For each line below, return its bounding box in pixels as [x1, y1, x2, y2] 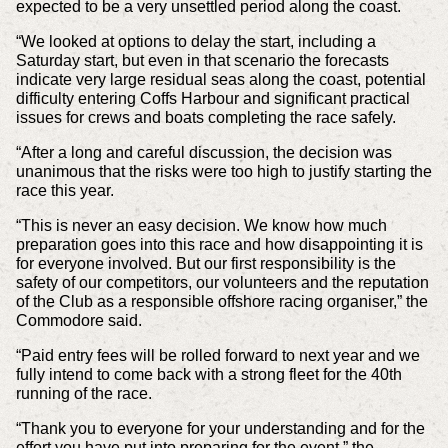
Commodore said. [15, 311, 142, 329]
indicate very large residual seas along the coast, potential [15, 70, 426, 88]
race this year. [15, 181, 114, 199]
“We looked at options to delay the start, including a [15, 32, 376, 50]
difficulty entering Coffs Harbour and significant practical [15, 89, 410, 107]
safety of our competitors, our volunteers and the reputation [15, 273, 429, 291]
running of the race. [15, 384, 152, 402]
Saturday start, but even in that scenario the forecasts [15, 51, 389, 69]
